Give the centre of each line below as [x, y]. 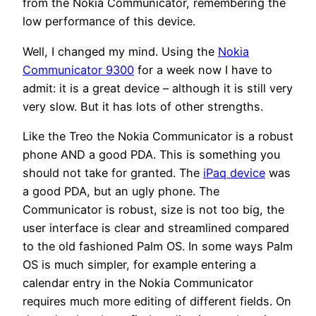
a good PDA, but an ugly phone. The [121, 191]
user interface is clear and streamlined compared [156, 227]
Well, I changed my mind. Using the [120, 51]
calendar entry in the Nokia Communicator [138, 282]
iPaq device [234, 172]
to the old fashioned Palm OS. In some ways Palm [158, 246]
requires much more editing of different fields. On [157, 301]
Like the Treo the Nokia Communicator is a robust [158, 136]
